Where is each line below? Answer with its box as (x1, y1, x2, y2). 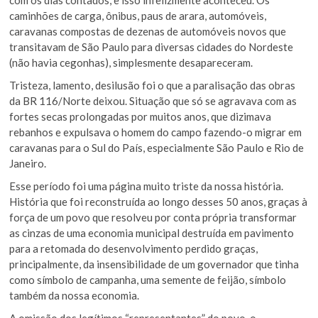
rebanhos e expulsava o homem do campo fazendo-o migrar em (9, 125, 302, 138)
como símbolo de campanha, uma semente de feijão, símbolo (9, 273, 287, 286)
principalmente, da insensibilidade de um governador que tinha (9, 257, 300, 270)
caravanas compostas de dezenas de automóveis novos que (9, 24, 287, 38)
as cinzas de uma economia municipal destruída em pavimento (9, 226, 295, 239)
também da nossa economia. (9, 288, 140, 302)
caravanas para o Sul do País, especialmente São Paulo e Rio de (9, 141, 305, 154)
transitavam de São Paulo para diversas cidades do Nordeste (9, 40, 294, 53)
